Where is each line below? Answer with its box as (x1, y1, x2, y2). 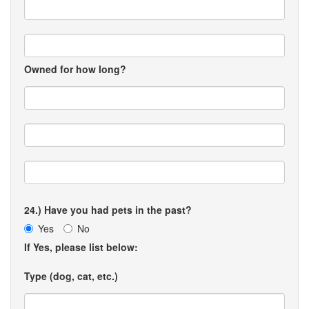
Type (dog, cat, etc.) (24, 269, 118, 283)
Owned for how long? (24, 62, 126, 76)
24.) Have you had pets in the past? (24, 203, 192, 217)
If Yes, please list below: (24, 240, 138, 254)
